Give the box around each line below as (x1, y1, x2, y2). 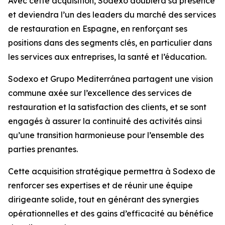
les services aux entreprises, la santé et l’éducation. (8, 52, 206, 62)
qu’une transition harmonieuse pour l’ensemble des (8, 130, 204, 140)
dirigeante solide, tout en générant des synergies (8, 194, 199, 204)
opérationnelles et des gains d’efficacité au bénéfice (8, 208, 213, 218)
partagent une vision (131, 74, 213, 84)
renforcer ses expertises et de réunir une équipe (8, 180, 193, 190)
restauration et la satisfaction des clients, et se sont (8, 102, 206, 112)
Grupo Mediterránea (50, 74, 131, 84)
